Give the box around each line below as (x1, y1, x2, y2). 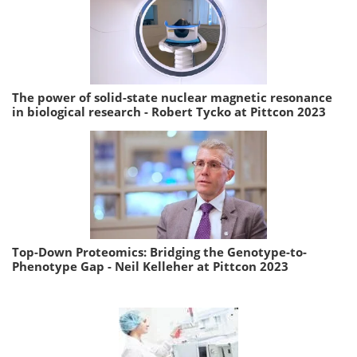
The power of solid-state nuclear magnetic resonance (12, 89, 332, 106)
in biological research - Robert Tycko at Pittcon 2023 (12, 104, 326, 120)
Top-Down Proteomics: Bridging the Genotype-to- (12, 244, 307, 261)
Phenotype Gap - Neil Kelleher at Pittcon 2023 (12, 258, 288, 275)
